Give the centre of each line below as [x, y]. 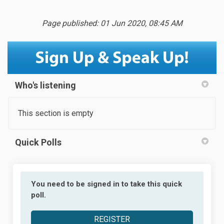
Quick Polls [38, 142]
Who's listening [45, 85]
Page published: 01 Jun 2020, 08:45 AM [112, 23]
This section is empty [56, 113]
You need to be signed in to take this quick [106, 184]
